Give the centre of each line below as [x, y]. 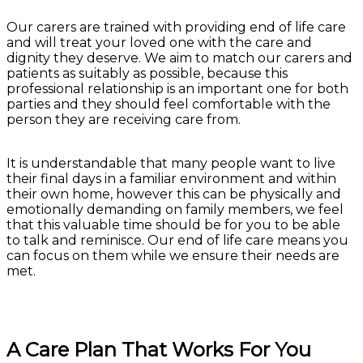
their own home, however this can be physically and [174, 194]
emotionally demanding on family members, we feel [175, 209]
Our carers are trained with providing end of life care [176, 27]
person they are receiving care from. [124, 119]
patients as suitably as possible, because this [147, 73]
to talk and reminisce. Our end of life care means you [177, 240]
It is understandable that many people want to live [171, 163]
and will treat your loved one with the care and [159, 42]
